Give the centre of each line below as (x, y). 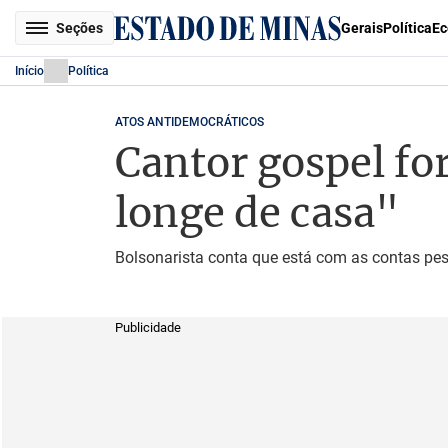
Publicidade (147, 327)
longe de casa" (256, 213)
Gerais (362, 28)
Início (29, 71)
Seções (79, 28)
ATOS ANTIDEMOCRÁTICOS (189, 122)
